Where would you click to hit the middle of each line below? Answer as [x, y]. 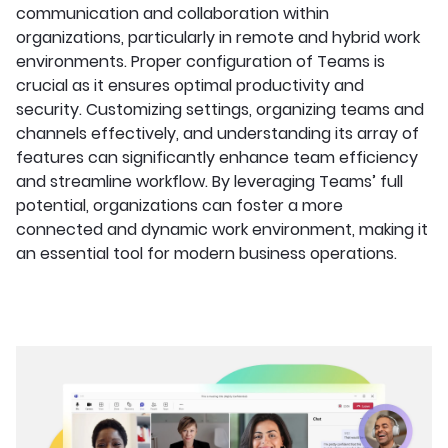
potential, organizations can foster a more [179, 205]
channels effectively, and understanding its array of [217, 133]
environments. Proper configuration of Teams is [200, 61]
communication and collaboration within [172, 13]
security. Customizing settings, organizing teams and [220, 109]
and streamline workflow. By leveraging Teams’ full [209, 181]
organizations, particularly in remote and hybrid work [218, 37]
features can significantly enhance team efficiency [217, 157]
